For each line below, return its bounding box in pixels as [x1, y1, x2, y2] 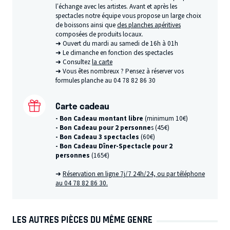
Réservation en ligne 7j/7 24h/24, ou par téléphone [63, 169, 205, 179]
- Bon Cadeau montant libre [55, 114, 144, 124]
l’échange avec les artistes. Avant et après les [55, 2, 178, 11]
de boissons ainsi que [55, 20, 118, 30]
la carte [92, 57, 113, 67]
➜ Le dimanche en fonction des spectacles [55, 48, 174, 57]
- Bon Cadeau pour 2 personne [55, 123, 151, 133]
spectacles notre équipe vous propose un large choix [55, 11, 202, 21]
